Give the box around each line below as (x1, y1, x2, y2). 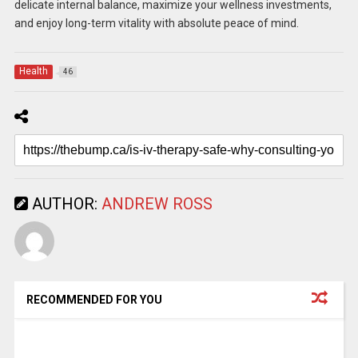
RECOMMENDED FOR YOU (26, 293, 162, 306)
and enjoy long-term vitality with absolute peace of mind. (14, 16, 299, 30)
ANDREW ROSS (101, 194, 213, 213)
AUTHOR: (27, 194, 101, 213)
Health (18, 66, 48, 77)
